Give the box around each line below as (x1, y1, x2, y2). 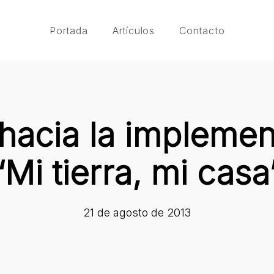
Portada (49, 24, 88, 37)
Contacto (179, 24, 225, 37)
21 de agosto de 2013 (83, 206, 191, 219)
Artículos (112, 24, 155, 37)
